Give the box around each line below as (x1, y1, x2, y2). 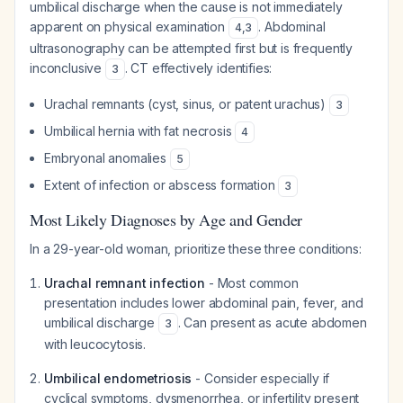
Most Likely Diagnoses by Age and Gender (30, 209, 303, 230)
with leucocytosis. (44, 336, 147, 352)
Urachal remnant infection (44, 275, 205, 291)
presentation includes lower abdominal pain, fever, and (44, 295, 363, 310)
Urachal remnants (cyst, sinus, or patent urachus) (44, 96, 329, 112)
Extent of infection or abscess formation (44, 177, 279, 193)
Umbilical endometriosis (44, 371, 193, 386)
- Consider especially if (192, 371, 330, 386)
